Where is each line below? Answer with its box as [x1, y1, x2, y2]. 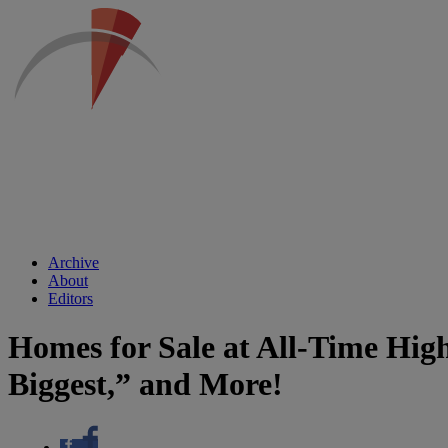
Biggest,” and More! [8, 366, 283, 403]
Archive [48, 254, 99, 271]
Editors [48, 290, 93, 307]
